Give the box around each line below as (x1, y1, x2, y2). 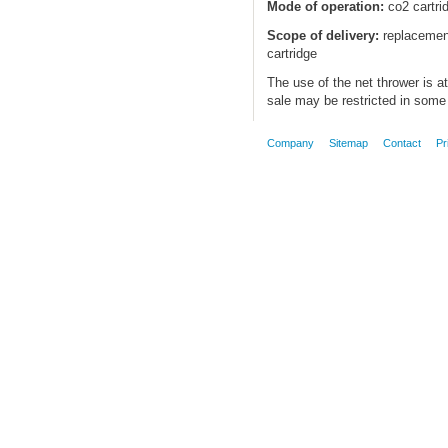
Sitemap (328, 137, 368, 150)
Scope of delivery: (266, 28, 379, 44)
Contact (382, 137, 421, 150)
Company (266, 137, 314, 150)
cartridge (266, 46, 317, 62)
